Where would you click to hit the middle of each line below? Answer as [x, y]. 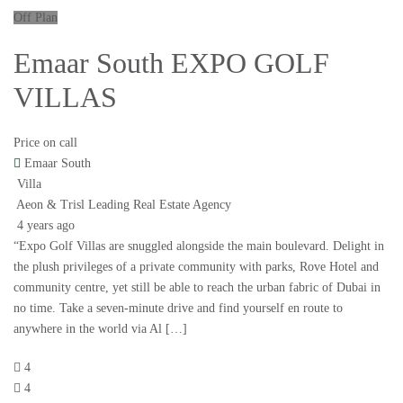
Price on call [45, 143]
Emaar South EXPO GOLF [171, 63]
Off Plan [36, 18]
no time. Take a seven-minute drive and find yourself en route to [178, 309]
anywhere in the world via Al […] [100, 329]
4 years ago [44, 226]
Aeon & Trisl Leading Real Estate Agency [124, 205]
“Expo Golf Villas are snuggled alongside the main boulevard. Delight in [199, 246]
